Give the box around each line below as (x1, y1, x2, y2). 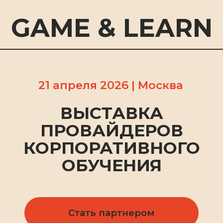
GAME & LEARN (7, 8, 152, 31)
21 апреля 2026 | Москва (27, 55, 131, 66)
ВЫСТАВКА (43, 73, 116, 88)
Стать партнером (48, 147, 111, 156)
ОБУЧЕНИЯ (44, 110, 115, 125)
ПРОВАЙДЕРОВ (28, 85, 131, 101)
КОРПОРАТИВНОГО (16, 98, 143, 113)
